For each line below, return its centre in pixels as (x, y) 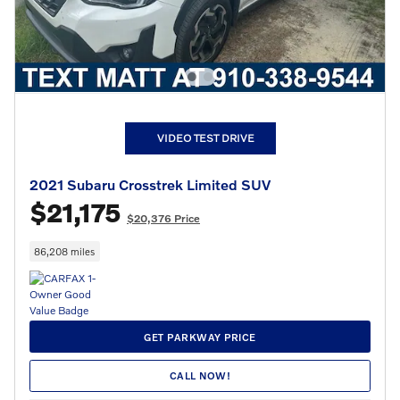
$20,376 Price (163, 218)
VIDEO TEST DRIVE (205, 137)
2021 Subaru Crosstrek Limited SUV (150, 184)
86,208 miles (65, 250)
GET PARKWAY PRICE (200, 337)
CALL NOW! (200, 376)
